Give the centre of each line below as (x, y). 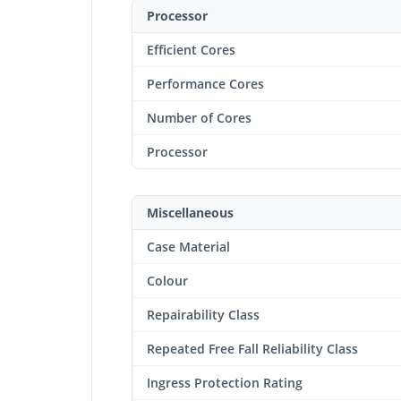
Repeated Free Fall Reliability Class (252, 348)
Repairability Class (203, 314)
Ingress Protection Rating (225, 382)
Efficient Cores (191, 49)
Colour (167, 280)
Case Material (188, 246)
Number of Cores (199, 117)
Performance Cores (205, 83)
